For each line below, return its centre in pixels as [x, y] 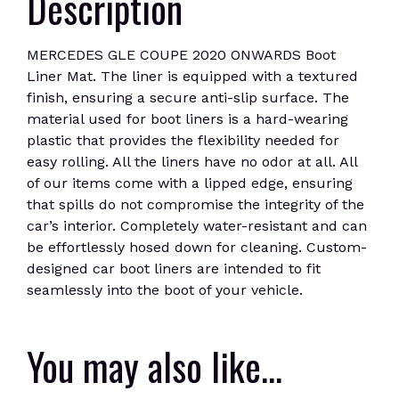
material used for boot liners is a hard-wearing [187, 119]
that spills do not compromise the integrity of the [195, 204]
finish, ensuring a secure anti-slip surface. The [188, 98]
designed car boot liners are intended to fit [174, 269]
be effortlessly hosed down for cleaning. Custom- [197, 247]
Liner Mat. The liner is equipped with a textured [192, 76]
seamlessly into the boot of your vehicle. [165, 290]
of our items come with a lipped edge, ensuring [190, 183]
